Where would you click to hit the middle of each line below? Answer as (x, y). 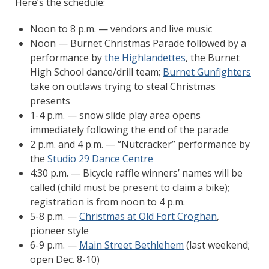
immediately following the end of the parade (129, 129)
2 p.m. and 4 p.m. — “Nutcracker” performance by (140, 144)
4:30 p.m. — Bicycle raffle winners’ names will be (136, 173)
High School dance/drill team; (96, 72)
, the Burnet (213, 57)
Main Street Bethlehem (131, 245)
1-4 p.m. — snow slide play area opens (115, 115)
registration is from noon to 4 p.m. (107, 201)
